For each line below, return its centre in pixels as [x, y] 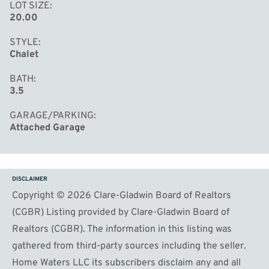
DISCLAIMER [30, 179]
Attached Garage [47, 128]
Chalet [24, 54]
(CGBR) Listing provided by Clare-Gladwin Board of [121, 212]
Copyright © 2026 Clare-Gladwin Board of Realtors [122, 195]
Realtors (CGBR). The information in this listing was [122, 229]
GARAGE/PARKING [52, 116]
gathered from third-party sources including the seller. [129, 246]
